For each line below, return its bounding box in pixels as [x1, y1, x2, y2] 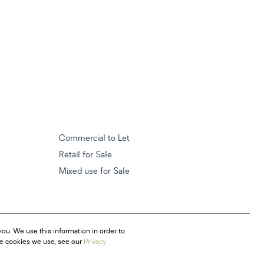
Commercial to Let [59, 133, 130, 144]
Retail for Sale [59, 149, 112, 161]
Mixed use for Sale [59, 166, 130, 177]
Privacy [84, 237, 107, 246]
